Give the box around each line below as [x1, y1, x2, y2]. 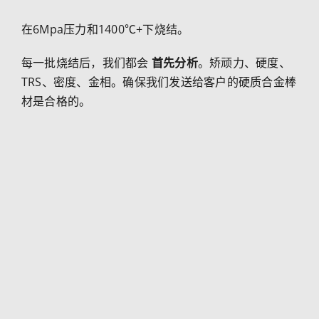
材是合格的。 [21, 93, 91, 109]
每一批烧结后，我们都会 [21, 54, 152, 70]
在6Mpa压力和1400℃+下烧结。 [21, 21, 189, 37]
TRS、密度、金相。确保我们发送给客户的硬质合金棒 [21, 73, 296, 90]
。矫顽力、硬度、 [197, 54, 291, 70]
